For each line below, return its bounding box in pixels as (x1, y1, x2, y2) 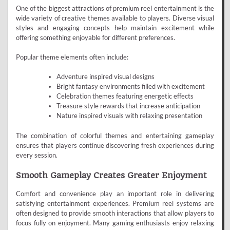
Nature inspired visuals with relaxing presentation (56, 111, 202, 120)
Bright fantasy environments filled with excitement (56, 82, 205, 91)
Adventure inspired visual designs (56, 72, 155, 81)
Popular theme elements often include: (16, 52, 128, 61)
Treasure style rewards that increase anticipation (56, 102, 200, 110)
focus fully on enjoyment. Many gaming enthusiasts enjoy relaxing (16, 219, 214, 227)
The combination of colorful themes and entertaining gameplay (16, 131, 214, 140)
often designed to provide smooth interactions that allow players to (16, 209, 214, 218)
